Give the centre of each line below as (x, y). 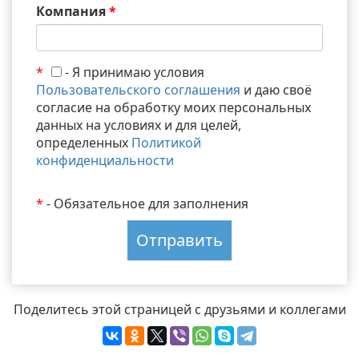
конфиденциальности (105, 161)
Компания (73, 12)
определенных (84, 143)
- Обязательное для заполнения (146, 204)
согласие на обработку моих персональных (173, 108)
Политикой (166, 143)
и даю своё (276, 90)
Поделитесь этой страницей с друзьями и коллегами (179, 310)
